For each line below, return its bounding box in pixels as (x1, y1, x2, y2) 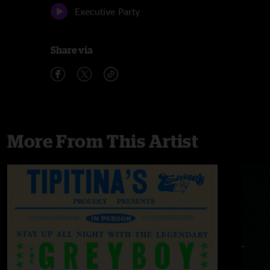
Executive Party (75, 6, 140, 17)
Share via (51, 45, 93, 55)
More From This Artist (7, 131, 198, 151)
